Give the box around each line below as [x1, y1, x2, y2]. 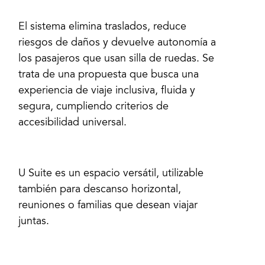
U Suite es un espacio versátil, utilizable [18, 168, 204, 179]
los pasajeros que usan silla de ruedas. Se [18, 54, 215, 65]
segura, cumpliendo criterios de [18, 102, 169, 113]
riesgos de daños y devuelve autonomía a [18, 38, 216, 49]
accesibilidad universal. [18, 118, 127, 129]
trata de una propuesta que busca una [18, 70, 199, 81]
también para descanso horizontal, [18, 184, 182, 195]
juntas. [18, 216, 50, 227]
